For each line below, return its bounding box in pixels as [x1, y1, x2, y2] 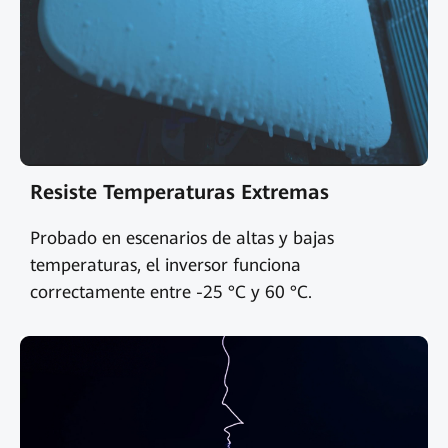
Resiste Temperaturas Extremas [29, 181, 329, 205]
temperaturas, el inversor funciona [29, 255, 301, 276]
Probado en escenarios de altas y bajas [29, 228, 334, 249]
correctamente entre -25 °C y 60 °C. [29, 282, 312, 303]
